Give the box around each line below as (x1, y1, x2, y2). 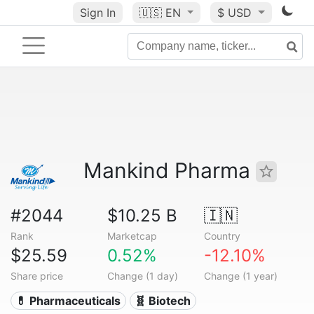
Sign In (79, 6, 116, 20)
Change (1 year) (203, 270, 278, 282)
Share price (11, 270, 63, 282)
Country (203, 230, 240, 242)
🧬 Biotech (135, 294, 191, 308)
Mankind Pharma (83, 158, 256, 183)
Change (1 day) (107, 270, 178, 282)
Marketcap (107, 230, 157, 242)
